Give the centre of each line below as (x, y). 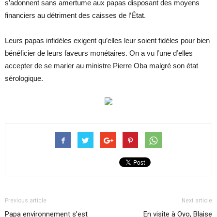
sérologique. (24, 78)
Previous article (26, 201)
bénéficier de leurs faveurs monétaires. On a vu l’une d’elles (99, 53)
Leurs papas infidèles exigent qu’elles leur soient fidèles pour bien (107, 40)
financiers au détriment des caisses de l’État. (75, 15)
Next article (197, 201)
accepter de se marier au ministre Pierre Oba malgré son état (101, 66)
